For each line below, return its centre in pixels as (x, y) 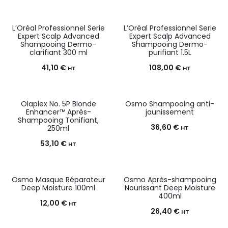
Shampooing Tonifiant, (58, 120)
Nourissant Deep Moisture (170, 188)
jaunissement (170, 112)
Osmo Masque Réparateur (58, 180)
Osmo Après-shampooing (170, 180)
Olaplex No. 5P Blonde (58, 104)
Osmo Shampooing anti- (170, 104)
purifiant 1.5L (170, 53)
